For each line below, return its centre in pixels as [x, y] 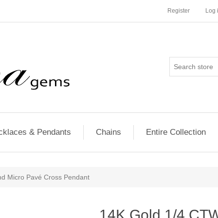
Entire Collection [176, 132]
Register [179, 11]
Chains [108, 132]
